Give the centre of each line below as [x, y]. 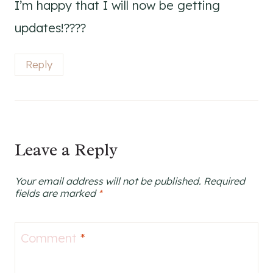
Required [224, 181]
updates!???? [50, 28]
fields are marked [56, 193]
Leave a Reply [66, 149]
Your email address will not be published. [108, 181]
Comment [51, 238]
